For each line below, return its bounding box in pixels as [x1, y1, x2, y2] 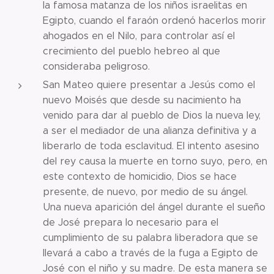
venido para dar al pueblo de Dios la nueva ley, [43, 109, 261, 121]
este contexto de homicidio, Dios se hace [43, 170, 237, 182]
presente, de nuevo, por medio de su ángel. [43, 185, 248, 198]
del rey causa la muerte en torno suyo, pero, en [43, 155, 267, 167]
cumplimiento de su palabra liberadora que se [43, 231, 258, 243]
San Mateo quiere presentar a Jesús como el [43, 78, 255, 91]
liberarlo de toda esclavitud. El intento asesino [43, 139, 259, 152]
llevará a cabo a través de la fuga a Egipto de [43, 246, 258, 259]
